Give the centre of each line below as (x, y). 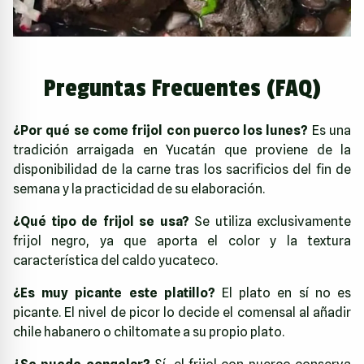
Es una (330, 130)
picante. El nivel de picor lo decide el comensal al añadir (182, 312)
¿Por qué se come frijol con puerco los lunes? (161, 130)
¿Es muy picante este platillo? (114, 292)
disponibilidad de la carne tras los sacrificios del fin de (182, 169)
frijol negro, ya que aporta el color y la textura (182, 240)
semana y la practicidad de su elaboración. (139, 188)
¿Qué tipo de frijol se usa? (101, 221)
